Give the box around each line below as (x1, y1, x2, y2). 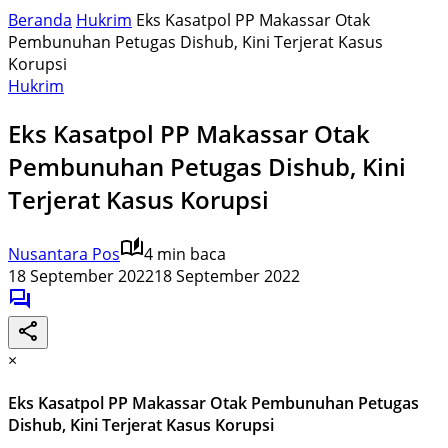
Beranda (8, 9, 72, 31)
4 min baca (144, 242, 226, 265)
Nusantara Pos (8, 242, 120, 265)
